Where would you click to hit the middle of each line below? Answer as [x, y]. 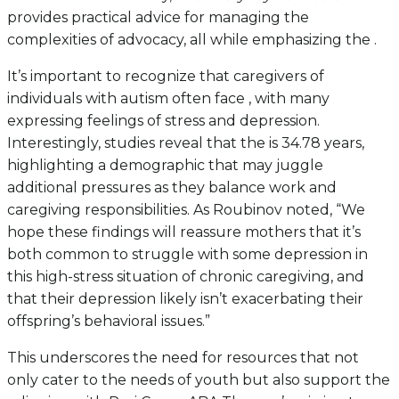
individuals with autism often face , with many [168, 99]
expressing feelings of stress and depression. [163, 121]
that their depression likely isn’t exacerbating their [185, 299]
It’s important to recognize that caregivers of [166, 77]
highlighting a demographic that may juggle [165, 166]
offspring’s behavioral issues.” [109, 322]
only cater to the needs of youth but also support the [199, 380]
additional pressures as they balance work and [172, 188]
